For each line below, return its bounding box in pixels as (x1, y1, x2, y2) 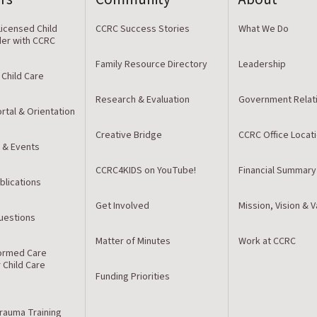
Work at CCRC (238, 234, 296, 248)
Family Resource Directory (95, 57, 207, 71)
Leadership (238, 57, 287, 71)
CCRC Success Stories (95, 21, 190, 36)
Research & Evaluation (95, 92, 190, 107)
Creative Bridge (95, 127, 162, 142)
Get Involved (95, 198, 149, 213)
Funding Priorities (95, 269, 170, 284)
